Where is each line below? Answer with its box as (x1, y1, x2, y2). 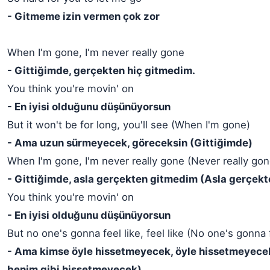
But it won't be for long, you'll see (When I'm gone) (7, 119, 250, 131)
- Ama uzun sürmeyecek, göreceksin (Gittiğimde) (7, 137, 253, 149)
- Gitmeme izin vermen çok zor (7, 10, 160, 23)
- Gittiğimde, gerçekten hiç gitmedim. (7, 64, 195, 77)
